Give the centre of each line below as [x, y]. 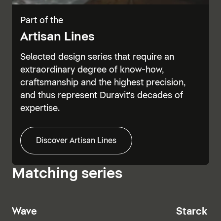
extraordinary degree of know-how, [92, 70]
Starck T [196, 211]
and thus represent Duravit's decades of [101, 96]
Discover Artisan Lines [76, 141]
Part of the [41, 21]
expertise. [40, 109]
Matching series [67, 174]
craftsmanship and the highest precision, [103, 83]
